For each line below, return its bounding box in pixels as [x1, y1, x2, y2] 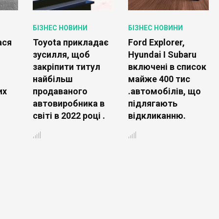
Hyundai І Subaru [128, 49, 197, 60]
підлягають [128, 98, 177, 109]
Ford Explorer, [128, 37, 185, 47]
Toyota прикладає [32, 37, 109, 47]
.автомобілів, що [128, 86, 201, 96]
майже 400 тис [128, 73, 190, 84]
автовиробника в [32, 98, 105, 109]
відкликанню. [128, 110, 186, 121]
